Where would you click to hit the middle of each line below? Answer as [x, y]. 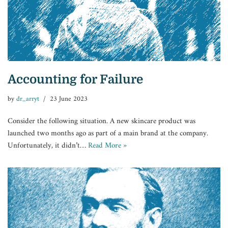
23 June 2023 [69, 99]
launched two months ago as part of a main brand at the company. [108, 134]
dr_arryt [28, 99]
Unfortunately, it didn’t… [48, 146]
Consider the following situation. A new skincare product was [102, 122]
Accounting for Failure [75, 80]
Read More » [107, 146]
